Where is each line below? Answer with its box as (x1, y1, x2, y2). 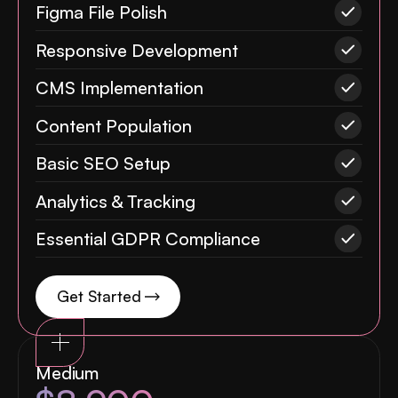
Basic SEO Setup (36, 152, 171, 175)
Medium (36, 361, 99, 384)
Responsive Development (36, 38, 239, 61)
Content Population (36, 114, 193, 137)
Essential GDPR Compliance (36, 227, 261, 251)
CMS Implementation (36, 76, 204, 99)
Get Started (56, 286, 141, 306)
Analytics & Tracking (36, 189, 196, 212)
